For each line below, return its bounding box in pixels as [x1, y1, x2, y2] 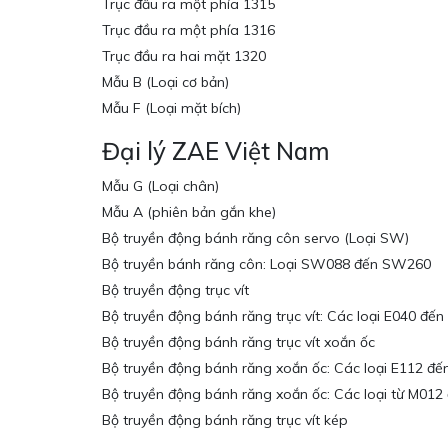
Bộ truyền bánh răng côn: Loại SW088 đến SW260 [102, 255, 431, 274]
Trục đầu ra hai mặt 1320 [102, 47, 266, 66]
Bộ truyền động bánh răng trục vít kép [102, 411, 348, 430]
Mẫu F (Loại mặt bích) [102, 99, 241, 118]
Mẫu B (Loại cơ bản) [102, 73, 229, 92]
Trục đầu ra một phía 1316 [102, 21, 275, 40]
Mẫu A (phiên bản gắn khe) [102, 203, 276, 222]
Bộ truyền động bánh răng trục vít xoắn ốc [102, 333, 375, 352]
